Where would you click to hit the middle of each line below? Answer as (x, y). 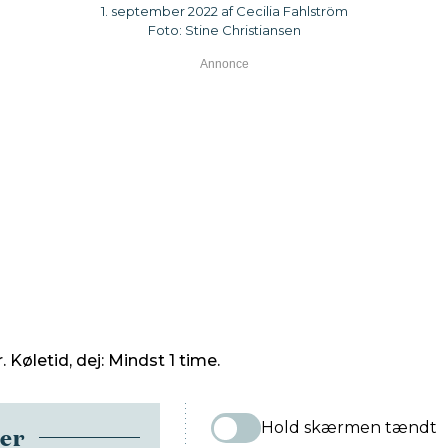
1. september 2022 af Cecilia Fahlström (224, 11)
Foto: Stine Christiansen (224, 30)
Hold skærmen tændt (349, 428)
